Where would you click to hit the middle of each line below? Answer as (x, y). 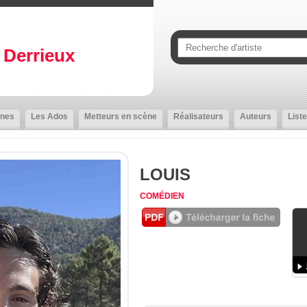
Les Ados (49, 116)
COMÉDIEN (162, 196)
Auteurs (256, 116)
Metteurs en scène (121, 116)
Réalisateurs (198, 116)
